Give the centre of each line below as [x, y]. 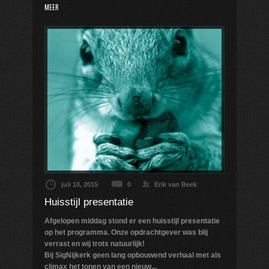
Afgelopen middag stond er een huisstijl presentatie [132, 221]
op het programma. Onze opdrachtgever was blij [126, 232]
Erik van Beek [176, 184]
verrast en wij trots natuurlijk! [95, 243]
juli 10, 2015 [80, 184]
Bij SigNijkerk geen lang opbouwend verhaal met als [133, 255]
